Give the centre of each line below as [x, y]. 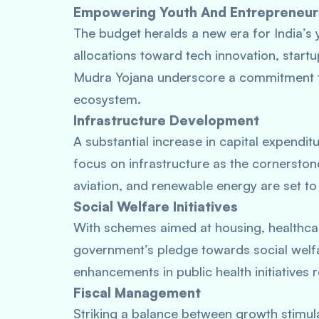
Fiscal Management [137, 293]
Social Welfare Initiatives [156, 206]
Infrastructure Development [166, 120]
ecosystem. [107, 99]
